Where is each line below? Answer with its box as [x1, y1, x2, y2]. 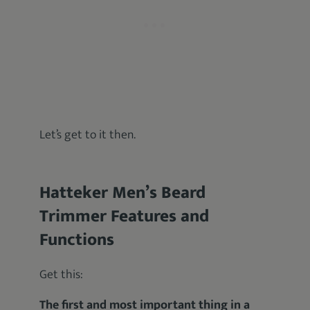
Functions [39, 226, 115, 254]
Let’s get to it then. [39, 125, 136, 145]
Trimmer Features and [39, 202, 210, 230]
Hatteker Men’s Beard [39, 179, 206, 207]
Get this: [39, 264, 84, 285]
